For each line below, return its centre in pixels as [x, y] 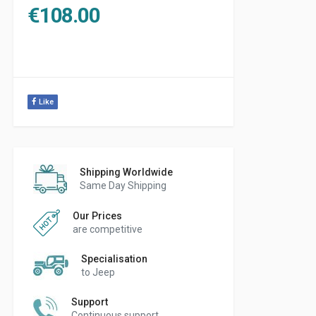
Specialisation [114, 259]
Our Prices [97, 215]
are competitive [108, 229]
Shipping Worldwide [126, 172]
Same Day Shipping [123, 185]
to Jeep [98, 272]
